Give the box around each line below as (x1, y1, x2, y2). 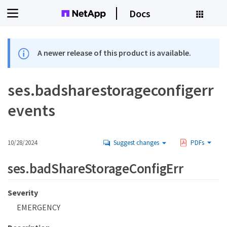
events (8, 100, 55, 121)
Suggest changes (113, 138, 159, 147)
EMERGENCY (17, 202, 60, 213)
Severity (8, 187, 38, 198)
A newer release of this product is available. (37, 48, 192, 58)
